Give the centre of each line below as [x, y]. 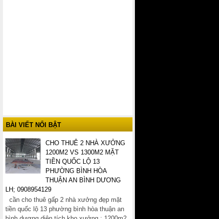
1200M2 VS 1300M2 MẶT [82, 152]
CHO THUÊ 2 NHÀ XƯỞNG [86, 143]
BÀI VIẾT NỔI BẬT [33, 125]
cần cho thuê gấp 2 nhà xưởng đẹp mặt [64, 200]
